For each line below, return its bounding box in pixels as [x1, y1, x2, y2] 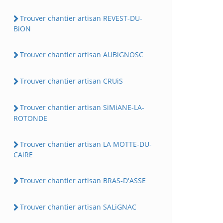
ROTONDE [13, 113, 47, 123]
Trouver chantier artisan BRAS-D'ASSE [20, 175, 146, 185]
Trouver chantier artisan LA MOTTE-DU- [20, 139, 152, 149]
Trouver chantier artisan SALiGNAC [20, 202, 136, 212]
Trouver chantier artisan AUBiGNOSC [20, 49, 143, 59]
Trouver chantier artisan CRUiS [20, 76, 123, 86]
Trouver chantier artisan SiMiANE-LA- [20, 103, 144, 112]
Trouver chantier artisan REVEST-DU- [20, 13, 142, 23]
